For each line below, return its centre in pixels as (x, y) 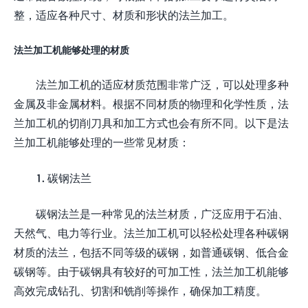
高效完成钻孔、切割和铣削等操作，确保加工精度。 (140, 290)
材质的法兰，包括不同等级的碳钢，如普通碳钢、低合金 (151, 252)
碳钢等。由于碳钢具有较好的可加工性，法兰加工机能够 (151, 271)
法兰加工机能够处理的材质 (71, 49)
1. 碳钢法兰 (64, 177)
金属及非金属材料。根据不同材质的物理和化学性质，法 (151, 103)
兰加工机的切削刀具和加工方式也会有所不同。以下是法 (151, 122)
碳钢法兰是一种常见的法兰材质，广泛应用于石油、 (162, 213)
